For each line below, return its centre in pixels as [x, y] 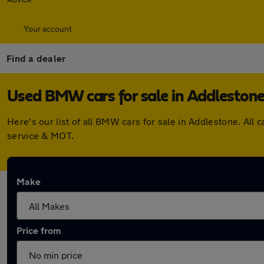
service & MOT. [41, 135]
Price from [39, 230]
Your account [48, 29]
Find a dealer [36, 58]
